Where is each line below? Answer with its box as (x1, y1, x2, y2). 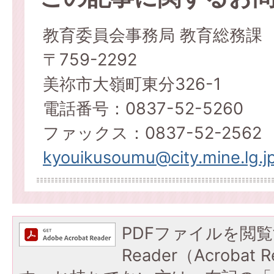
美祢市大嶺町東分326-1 (43, 74, 221, 94)
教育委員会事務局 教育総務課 (43, 25, 262, 45)
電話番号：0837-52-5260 (43, 98, 243, 119)
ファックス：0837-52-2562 (43, 123, 262, 143)
